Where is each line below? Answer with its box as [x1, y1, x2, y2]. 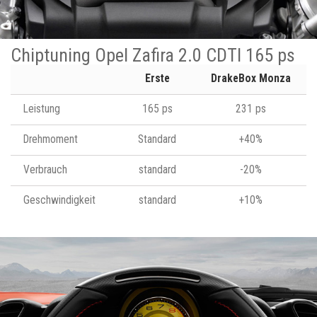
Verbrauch [23, 163, 67, 176]
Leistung [23, 102, 60, 115]
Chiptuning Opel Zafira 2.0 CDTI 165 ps [11, 44, 295, 66]
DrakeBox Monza [210, 71, 291, 85]
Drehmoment [23, 132, 78, 146]
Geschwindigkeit [23, 193, 96, 207]
